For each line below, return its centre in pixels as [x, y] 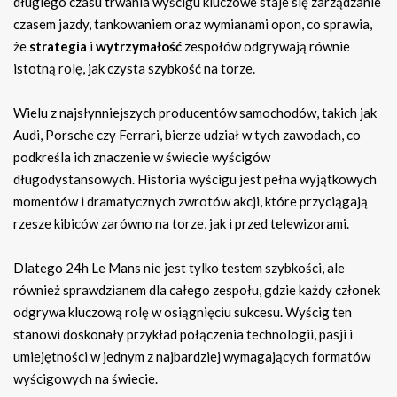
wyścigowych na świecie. [86, 379]
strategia [58, 47]
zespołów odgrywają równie [266, 47]
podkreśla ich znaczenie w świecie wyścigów [142, 157]
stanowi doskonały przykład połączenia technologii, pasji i [183, 335]
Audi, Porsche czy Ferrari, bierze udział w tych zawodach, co [187, 135]
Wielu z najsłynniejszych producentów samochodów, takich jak [195, 113]
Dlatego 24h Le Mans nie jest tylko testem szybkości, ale [179, 268]
